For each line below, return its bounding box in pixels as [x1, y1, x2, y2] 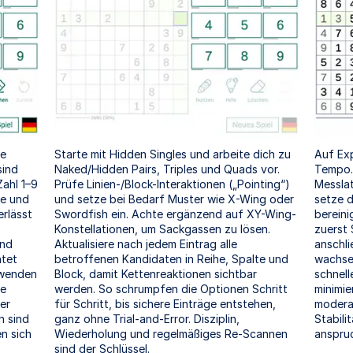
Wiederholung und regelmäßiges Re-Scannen [54, 327, 288, 341]
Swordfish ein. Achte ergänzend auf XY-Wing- [54, 207, 296, 221]
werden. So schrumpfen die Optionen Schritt [54, 282, 288, 296]
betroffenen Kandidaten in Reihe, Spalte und [54, 252, 288, 266]
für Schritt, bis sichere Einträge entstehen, [54, 297, 276, 311]
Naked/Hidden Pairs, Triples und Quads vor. [54, 162, 280, 176]
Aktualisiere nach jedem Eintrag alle [54, 237, 237, 251]
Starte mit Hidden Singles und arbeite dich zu [54, 147, 291, 162]
